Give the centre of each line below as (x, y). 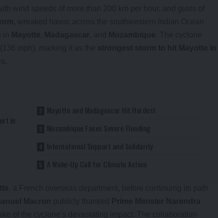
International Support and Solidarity (100, 146)
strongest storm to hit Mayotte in (157, 48)
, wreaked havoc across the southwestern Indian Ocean (109, 21)
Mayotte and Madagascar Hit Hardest (101, 110)
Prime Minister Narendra (156, 201)
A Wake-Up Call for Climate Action (97, 164)
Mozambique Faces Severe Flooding (98, 128)
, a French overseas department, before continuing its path (109, 188)
